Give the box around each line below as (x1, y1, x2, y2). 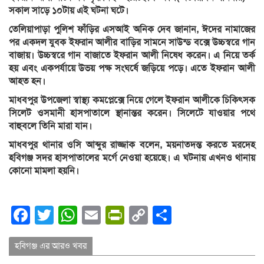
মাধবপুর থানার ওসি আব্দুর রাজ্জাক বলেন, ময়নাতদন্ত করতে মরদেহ (9, 138, 255, 151)
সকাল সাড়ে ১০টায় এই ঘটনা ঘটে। (9, 4, 128, 16)
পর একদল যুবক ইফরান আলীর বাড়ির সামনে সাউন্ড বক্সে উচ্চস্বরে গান (9, 36, 255, 48)
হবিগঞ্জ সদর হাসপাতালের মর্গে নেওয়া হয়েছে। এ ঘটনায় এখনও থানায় (9, 151, 255, 164)
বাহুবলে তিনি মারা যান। (9, 120, 92, 132)
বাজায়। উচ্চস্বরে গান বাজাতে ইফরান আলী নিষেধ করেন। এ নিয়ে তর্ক (9, 49, 255, 61)
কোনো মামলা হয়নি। (9, 164, 79, 177)
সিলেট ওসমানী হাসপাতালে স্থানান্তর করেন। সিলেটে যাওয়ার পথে (9, 107, 255, 119)
